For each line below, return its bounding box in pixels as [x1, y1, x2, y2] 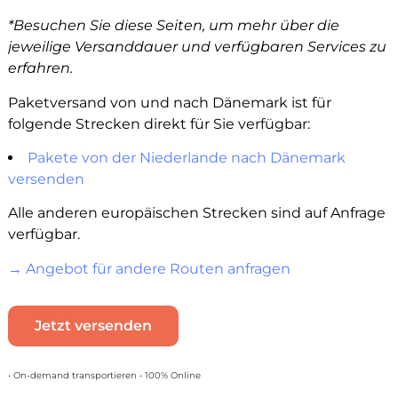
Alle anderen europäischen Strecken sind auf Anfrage [7, 204, 386, 222]
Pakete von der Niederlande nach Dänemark [27, 149, 346, 167]
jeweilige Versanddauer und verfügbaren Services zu [7, 38, 386, 56]
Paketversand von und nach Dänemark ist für [7, 93, 331, 111]
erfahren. [7, 60, 73, 77]
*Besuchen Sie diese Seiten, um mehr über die [7, 17, 339, 35]
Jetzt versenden [34, 317, 152, 335]
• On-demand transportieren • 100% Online [7, 369, 201, 381]
